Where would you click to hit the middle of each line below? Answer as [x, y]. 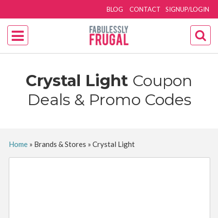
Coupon [162, 81]
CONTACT [145, 9]
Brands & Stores [60, 144]
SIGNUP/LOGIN [188, 9]
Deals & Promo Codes [109, 100]
